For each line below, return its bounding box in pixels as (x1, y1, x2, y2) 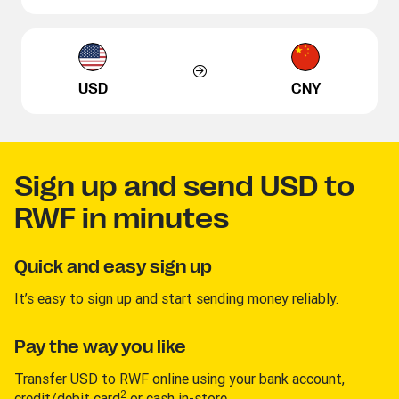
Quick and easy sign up (14, 256, 212, 277)
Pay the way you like (14, 336, 186, 357)
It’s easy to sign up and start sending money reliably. (14, 289, 338, 307)
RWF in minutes (14, 201, 229, 235)
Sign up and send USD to (14, 169, 354, 203)
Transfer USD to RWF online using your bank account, (14, 369, 345, 387)
